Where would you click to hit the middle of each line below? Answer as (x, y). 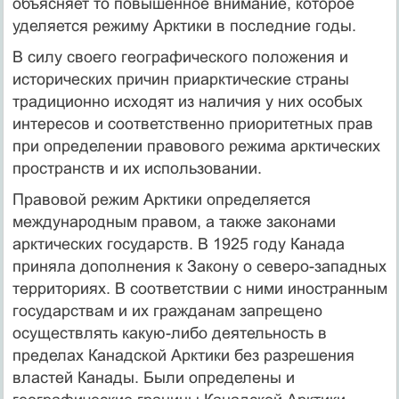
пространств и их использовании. (137, 168)
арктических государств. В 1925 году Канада (178, 244)
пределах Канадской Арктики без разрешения (183, 355)
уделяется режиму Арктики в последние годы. (184, 25)
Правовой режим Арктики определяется (161, 199)
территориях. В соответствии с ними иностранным (199, 288)
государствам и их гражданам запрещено (167, 310)
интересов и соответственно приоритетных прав (192, 123)
